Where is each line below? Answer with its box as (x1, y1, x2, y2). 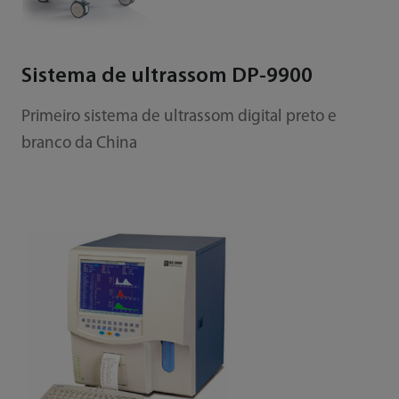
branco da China (20, 134, 137, 152)
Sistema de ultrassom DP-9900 (20, 65, 313, 87)
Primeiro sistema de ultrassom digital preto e (20, 108, 337, 126)
